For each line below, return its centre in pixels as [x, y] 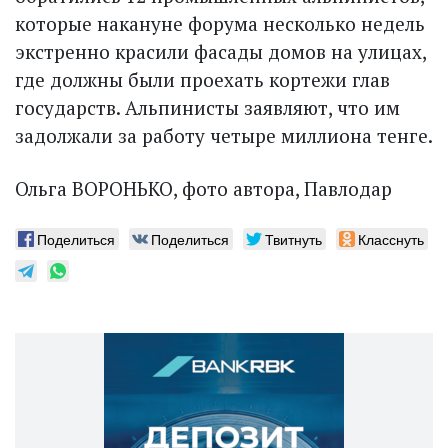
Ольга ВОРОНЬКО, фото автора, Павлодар [203, 189]
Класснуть [391, 239]
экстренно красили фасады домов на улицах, [220, 52]
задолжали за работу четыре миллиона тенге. [224, 136]
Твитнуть [293, 239]
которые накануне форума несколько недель [220, 24]
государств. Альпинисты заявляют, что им [207, 108]
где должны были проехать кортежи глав [202, 80]
